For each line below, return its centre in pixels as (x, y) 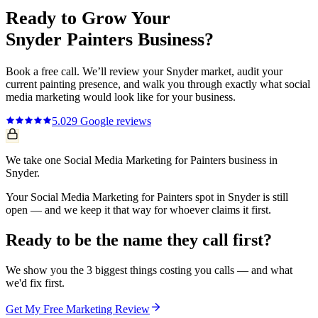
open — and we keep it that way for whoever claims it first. (138, 210)
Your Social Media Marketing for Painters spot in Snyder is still (147, 197)
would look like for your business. (158, 97)
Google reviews (114, 121)
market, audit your (240, 72)
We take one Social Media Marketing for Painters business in (142, 160)
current (23, 84)
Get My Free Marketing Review (78, 309)
